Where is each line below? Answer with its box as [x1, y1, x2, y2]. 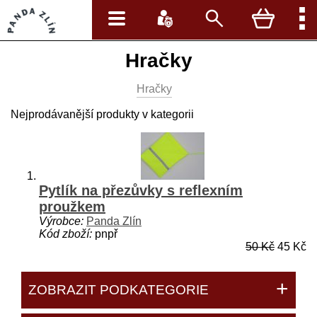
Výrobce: [39, 215, 83, 227]
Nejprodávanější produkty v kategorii [11, 108, 194, 120]
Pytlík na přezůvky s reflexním [39, 183, 243, 198]
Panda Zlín [86, 215, 142, 227]
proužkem [39, 199, 105, 214]
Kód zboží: [39, 228, 92, 240]
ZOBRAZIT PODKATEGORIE [28, 282, 209, 297]
